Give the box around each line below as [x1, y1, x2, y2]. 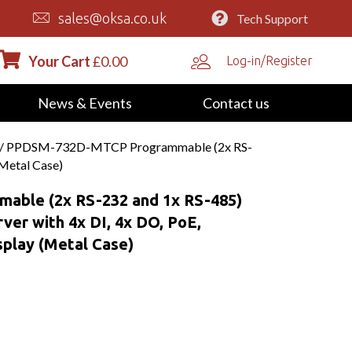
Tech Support [236, 10, 308, 26]
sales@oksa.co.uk [58, 10, 167, 27]
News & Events [37, 93, 132, 112]
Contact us [202, 93, 269, 112]
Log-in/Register [226, 53, 313, 68]
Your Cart [27, 52, 90, 70]
